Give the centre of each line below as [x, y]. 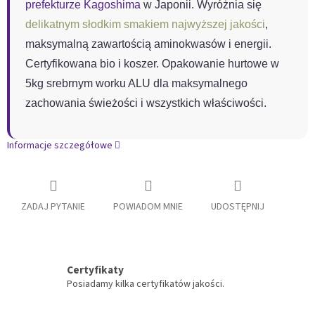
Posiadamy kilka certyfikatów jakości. [146, 284]
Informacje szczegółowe [60, 146]
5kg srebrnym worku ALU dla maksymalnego [136, 84]
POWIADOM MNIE [148, 207]
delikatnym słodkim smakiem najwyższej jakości [145, 25]
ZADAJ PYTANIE [53, 207]
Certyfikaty [95, 270]
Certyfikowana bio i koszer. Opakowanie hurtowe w [152, 64]
